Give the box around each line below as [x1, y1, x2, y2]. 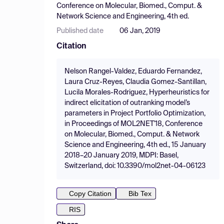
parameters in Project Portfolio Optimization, [64, 110, 205, 117]
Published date [56, 27, 103, 34]
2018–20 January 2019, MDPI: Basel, [64, 152, 178, 159]
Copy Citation [69, 189, 111, 197]
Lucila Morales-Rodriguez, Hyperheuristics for [64, 89, 209, 96]
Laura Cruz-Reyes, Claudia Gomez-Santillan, [64, 78, 206, 85]
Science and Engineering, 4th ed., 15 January [64, 141, 206, 148]
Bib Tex [128, 189, 151, 197]
